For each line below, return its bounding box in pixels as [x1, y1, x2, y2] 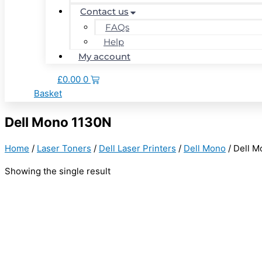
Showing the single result [5, 166, 111, 177]
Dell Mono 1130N [5, 113, 112, 130]
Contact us [80, 6, 129, 17]
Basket [34, 88, 62, 99]
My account [78, 51, 130, 62]
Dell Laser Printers [99, 143, 176, 154]
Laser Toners [37, 143, 91, 154]
